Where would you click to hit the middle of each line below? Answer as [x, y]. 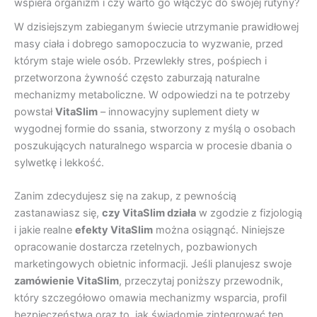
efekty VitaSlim [114, 230]
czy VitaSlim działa [149, 213]
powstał [35, 111]
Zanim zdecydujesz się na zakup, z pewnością [125, 196]
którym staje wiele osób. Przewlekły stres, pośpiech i [140, 60]
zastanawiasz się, [58, 213]
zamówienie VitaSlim [67, 281]
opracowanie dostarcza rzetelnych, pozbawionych [136, 247]
